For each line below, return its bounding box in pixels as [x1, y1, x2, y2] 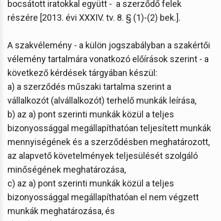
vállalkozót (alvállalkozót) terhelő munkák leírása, [7, 95, 196, 106]
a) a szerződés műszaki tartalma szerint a [7, 81, 171, 92]
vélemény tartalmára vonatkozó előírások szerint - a [7, 53, 209, 64]
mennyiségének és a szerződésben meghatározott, [7, 136, 210, 147]
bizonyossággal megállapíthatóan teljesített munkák [7, 122, 211, 133]
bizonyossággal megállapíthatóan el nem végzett [7, 191, 199, 202]
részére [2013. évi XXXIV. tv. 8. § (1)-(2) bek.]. [7, 12, 181, 23]
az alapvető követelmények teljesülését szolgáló [7, 150, 198, 161]
